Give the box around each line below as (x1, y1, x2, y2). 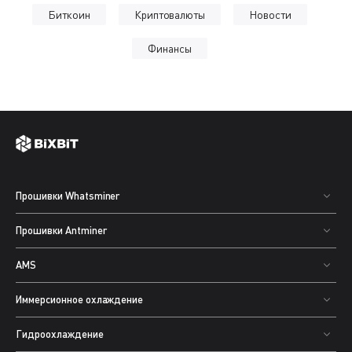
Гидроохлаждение (16, 328, 104, 340)
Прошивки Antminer (16, 224, 107, 236)
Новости (249, 8, 292, 21)
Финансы (148, 42, 192, 55)
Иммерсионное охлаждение (16, 293, 144, 306)
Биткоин (47, 8, 90, 21)
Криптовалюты (134, 8, 206, 21)
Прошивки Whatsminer (16, 189, 120, 202)
